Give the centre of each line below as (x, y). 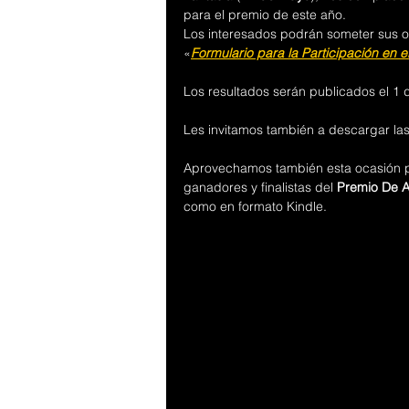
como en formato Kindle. (255, 206)
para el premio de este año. (265, 15)
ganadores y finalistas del (260, 187)
